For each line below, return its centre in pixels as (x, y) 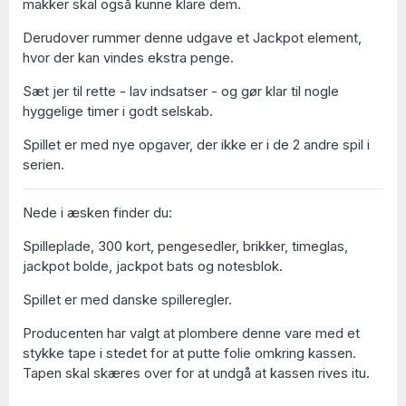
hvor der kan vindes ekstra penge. (128, 57)
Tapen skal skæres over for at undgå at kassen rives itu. (196, 372)
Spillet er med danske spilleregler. (127, 299)
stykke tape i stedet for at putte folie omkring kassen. (189, 353)
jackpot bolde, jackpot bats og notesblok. (153, 266)
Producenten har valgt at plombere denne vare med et (191, 333)
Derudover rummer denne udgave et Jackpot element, (192, 37)
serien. (43, 164)
